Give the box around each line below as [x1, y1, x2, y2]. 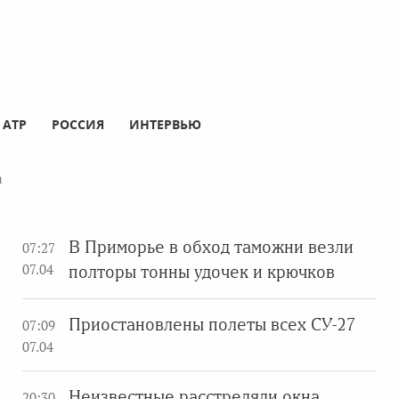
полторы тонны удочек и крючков [69, 262, 335, 281]
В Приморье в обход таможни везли [69, 237, 354, 256]
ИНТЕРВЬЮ [129, 115, 201, 133]
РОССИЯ [52, 115, 104, 133]
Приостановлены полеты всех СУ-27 [69, 314, 356, 334]
